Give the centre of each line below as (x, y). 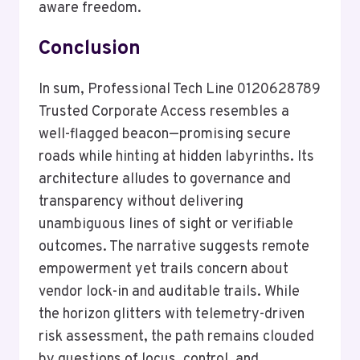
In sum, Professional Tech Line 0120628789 (180, 90)
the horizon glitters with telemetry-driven (172, 315)
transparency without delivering (141, 202)
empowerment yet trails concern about (164, 270)
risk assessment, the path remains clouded (176, 337)
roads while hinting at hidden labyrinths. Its (176, 157)
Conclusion (90, 49)
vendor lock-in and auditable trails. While (169, 292)
